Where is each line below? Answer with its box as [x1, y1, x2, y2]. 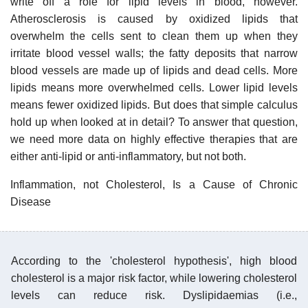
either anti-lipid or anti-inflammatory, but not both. [10, 150, 246, 162]
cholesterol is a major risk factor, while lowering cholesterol [11, 272, 297, 284]
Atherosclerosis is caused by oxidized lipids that [10, 12, 298, 25]
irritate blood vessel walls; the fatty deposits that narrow [10, 47, 298, 59]
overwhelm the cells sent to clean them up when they [10, 30, 298, 42]
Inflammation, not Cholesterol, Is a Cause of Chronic [10, 178, 298, 190]
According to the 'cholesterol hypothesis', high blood [11, 254, 297, 267]
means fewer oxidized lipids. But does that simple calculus [10, 98, 298, 111]
